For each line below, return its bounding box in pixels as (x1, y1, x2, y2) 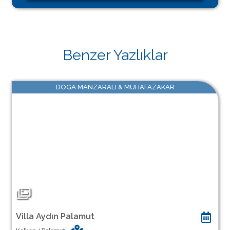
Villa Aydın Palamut (15, 212, 94, 221)
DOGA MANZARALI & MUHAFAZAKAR (55, 83, 175, 91)
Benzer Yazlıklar (62, 46, 168, 64)
